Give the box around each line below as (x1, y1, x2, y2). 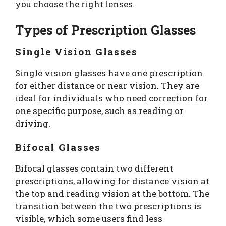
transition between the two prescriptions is (15, 200, 201, 212)
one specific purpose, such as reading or (15, 104, 184, 117)
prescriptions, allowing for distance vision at (15, 175, 209, 187)
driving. (15, 117, 50, 129)
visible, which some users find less (15, 213, 162, 225)
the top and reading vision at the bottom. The (15, 188, 209, 200)
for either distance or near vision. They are (15, 79, 199, 91)
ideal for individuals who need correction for (15, 92, 208, 104)
